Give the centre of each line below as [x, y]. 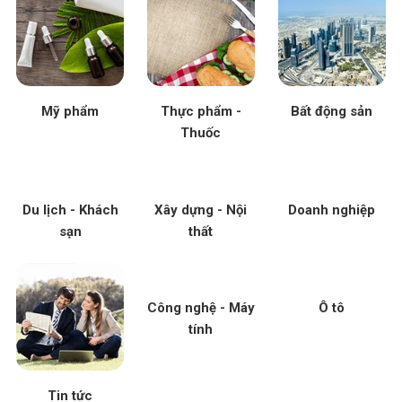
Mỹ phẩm [70, 112]
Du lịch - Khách [70, 210]
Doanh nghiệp [332, 210]
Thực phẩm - [201, 112]
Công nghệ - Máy [201, 308]
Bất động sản [332, 112]
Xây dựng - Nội [201, 210]
